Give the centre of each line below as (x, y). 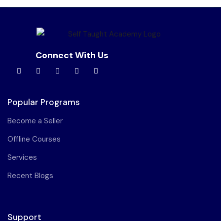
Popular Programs (44, 102)
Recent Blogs (30, 176)
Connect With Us (72, 55)
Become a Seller (35, 121)
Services (22, 158)
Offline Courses (34, 139)
